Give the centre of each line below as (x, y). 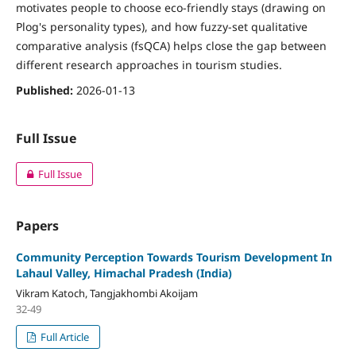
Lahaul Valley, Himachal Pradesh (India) (124, 273)
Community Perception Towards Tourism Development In (174, 257)
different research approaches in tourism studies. (149, 65)
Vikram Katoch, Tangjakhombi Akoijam (106, 294)
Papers (37, 226)
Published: (46, 91)
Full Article (64, 337)
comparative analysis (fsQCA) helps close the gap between (171, 46)
